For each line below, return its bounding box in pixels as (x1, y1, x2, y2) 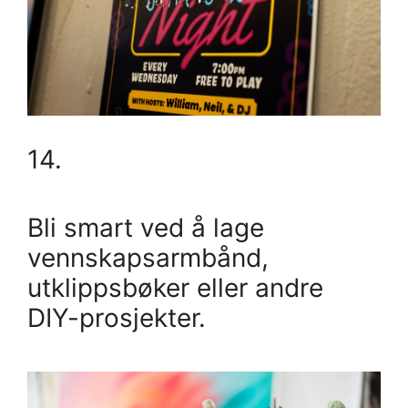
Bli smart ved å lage (27, 212, 264, 244)
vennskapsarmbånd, (27, 242, 269, 274)
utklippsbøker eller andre (27, 272, 323, 304)
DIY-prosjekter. (27, 302, 206, 334)
